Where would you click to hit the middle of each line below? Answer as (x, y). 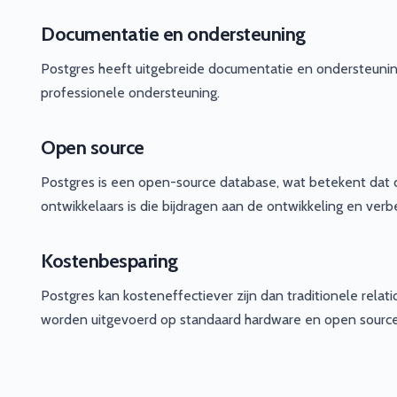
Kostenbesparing (109, 261)
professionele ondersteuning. (130, 92)
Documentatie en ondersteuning (173, 34)
